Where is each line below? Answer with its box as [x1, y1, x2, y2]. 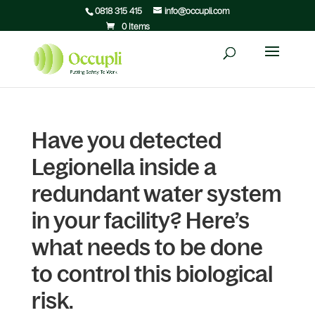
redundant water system [31, 181, 281, 207]
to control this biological [31, 262, 273, 287]
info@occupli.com [165, 6, 230, 16]
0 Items [122, 22, 150, 32]
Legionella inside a [31, 155, 217, 180]
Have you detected [31, 128, 221, 153]
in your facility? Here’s [31, 208, 250, 233]
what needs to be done [31, 235, 263, 260]
